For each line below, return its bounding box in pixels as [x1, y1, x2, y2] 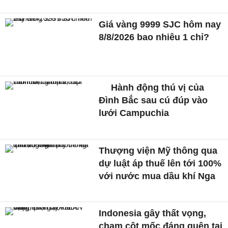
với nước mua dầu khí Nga [99, 170, 216, 181]
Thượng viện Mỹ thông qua [99, 145, 218, 156]
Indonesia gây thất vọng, [99, 208, 207, 219]
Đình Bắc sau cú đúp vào [99, 95, 208, 105]
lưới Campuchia [99, 107, 169, 118]
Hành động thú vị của [108, 82, 205, 93]
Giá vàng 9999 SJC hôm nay [99, 19, 221, 30]
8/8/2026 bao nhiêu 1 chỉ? [99, 32, 210, 43]
